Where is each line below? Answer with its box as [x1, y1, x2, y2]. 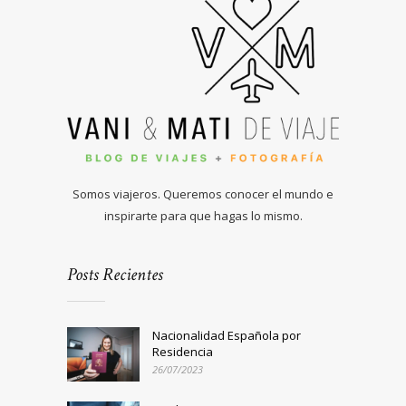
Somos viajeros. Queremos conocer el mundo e [72, 186, 333, 203]
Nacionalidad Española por [152, 327, 301, 344]
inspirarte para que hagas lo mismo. [103, 208, 303, 225]
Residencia [152, 343, 213, 361]
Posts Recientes [67, 263, 163, 287]
